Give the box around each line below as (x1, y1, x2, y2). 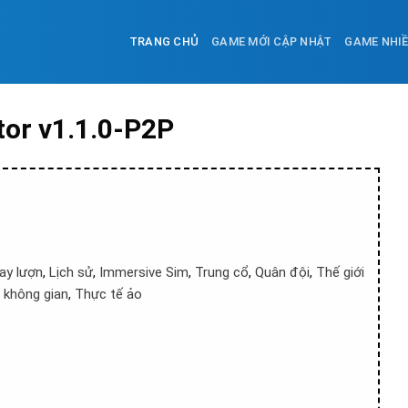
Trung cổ (195, 264, 249, 280)
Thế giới (316, 264, 364, 280)
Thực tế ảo (75, 286, 142, 302)
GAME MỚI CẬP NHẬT (211, 35, 332, 48)
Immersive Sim (99, 264, 189, 280)
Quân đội (255, 264, 310, 280)
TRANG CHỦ (128, 35, 199, 48)
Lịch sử (49, 264, 93, 280)
